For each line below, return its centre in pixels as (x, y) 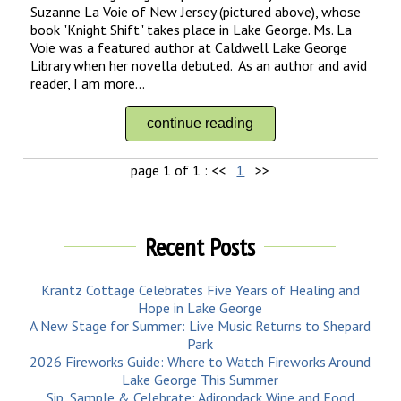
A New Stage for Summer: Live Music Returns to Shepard (200, 326)
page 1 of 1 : (171, 171)
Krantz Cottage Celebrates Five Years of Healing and (200, 290)
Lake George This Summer (200, 380)
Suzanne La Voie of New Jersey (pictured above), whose (196, 12)
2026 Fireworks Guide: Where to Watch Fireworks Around (200, 362)
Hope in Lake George (200, 308)
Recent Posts (200, 247)
